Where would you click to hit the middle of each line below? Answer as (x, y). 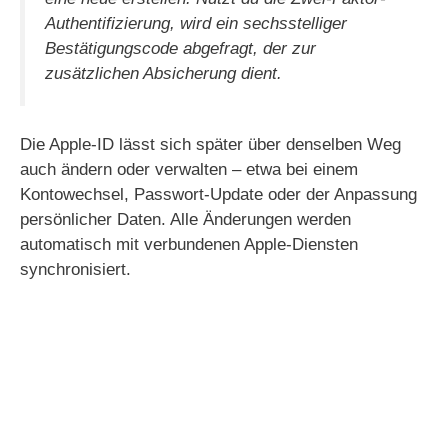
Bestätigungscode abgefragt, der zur (180, 49)
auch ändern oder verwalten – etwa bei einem (189, 169)
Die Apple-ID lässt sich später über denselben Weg (210, 144)
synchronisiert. (75, 269)
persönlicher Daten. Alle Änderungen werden (185, 219)
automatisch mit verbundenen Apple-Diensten (189, 244)
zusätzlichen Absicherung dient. (163, 74)
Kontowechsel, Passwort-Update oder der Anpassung (218, 194)
